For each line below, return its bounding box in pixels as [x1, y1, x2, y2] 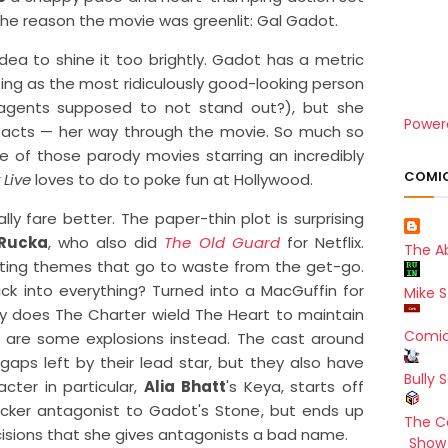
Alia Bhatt [144, 376, 226, 398]
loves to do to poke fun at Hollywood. [31, 169, 313, 191]
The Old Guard [164, 232, 280, 254]
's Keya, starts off [225, 376, 364, 398]
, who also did [47, 232, 165, 254]
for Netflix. [279, 232, 365, 254]
